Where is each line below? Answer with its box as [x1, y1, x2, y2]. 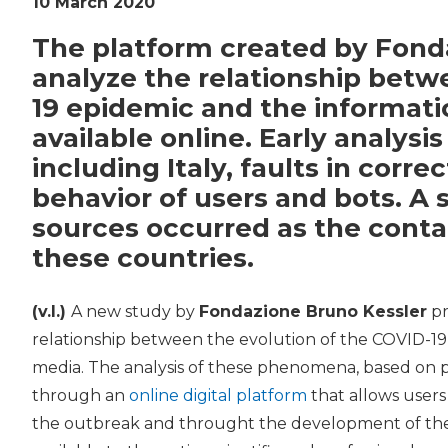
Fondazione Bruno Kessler [199, 302, 427, 322]
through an [32, 386, 129, 406]
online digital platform [129, 386, 307, 406]
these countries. [32, 242, 254, 275]
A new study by [71, 302, 199, 322]
